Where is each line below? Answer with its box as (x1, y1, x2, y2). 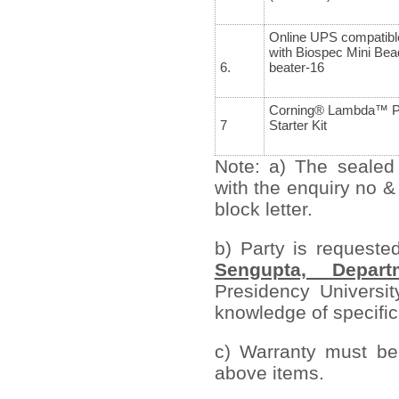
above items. (214, 362, 324, 383)
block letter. (214, 198, 313, 219)
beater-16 (268, 59, 324, 75)
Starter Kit (268, 117, 327, 133)
